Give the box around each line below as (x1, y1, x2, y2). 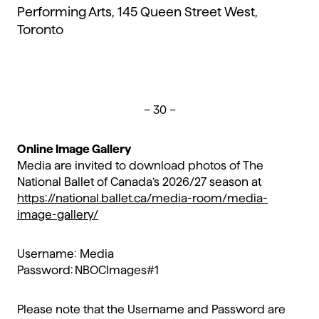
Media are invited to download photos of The (17, 159, 263, 172)
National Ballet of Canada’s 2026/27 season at (17, 176, 261, 189)
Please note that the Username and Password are (17, 303, 286, 316)
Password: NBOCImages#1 (17, 264, 159, 277)
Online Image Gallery (17, 143, 131, 156)
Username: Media (17, 248, 124, 261)
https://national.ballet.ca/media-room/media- (17, 192, 268, 205)
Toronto (17, 22, 63, 36)
